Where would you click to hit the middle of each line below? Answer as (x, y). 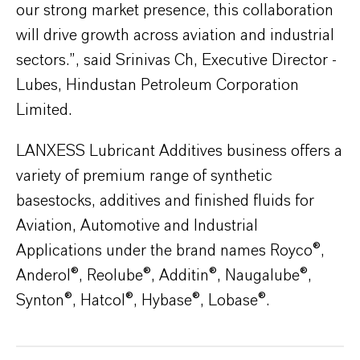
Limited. (44, 110)
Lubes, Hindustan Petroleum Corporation (157, 85)
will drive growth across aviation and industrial (175, 35)
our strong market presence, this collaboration (175, 10)
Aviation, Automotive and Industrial (137, 225)
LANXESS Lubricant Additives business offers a (179, 151)
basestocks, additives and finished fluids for (165, 200)
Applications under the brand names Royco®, (170, 250)
